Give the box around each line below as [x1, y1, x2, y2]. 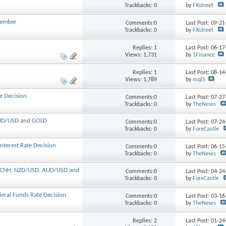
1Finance [193, 52, 215, 59]
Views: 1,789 [125, 76, 157, 83]
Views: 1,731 [125, 51, 157, 58]
